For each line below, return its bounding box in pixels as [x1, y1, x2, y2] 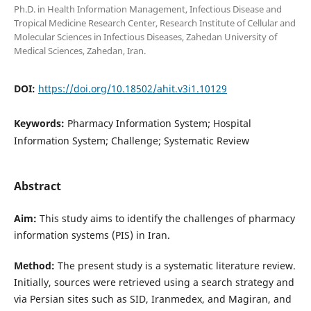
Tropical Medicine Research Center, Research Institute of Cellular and [13, 16, 296, 29]
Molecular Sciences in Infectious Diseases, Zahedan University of [13, 30, 277, 43]
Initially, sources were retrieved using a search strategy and [13, 276, 294, 289]
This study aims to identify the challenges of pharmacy [39, 211, 295, 225]
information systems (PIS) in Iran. [13, 228, 170, 242]
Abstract [13, 178, 61, 194]
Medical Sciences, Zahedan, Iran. [13, 44, 146, 57]
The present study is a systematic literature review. [57, 259, 296, 272]
